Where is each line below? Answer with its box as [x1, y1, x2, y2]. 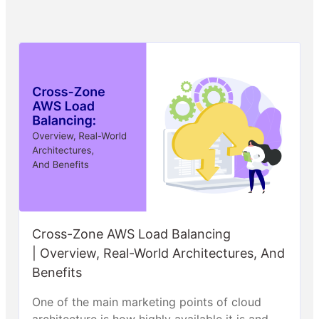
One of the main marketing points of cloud [32, 294, 261, 309]
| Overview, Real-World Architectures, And [32, 245, 285, 261]
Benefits [32, 264, 85, 280]
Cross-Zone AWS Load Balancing [32, 226, 231, 241]
